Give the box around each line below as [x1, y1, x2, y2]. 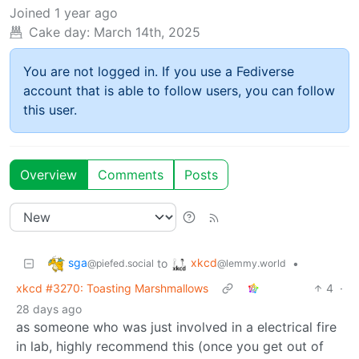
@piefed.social [87, 256, 154, 269]
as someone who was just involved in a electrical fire [16, 318, 337, 335]
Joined [10, 4, 50, 21]
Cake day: [29, 23, 90, 40]
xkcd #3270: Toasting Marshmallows [16, 280, 208, 295]
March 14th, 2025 [94, 23, 200, 40]
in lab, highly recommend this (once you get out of [16, 337, 324, 354]
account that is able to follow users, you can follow [23, 82, 335, 99]
